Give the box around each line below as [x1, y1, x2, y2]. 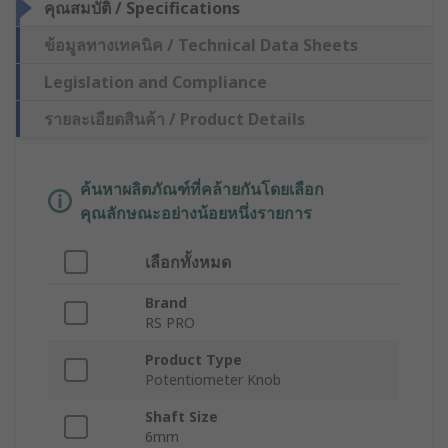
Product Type [145, 349, 242, 369]
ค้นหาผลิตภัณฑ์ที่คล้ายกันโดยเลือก [80, 177, 324, 200]
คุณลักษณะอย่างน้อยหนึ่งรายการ [80, 201, 312, 224]
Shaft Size [145, 406, 218, 426]
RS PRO [145, 312, 195, 332]
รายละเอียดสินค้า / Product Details [44, 107, 305, 130]
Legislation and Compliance [44, 70, 267, 93]
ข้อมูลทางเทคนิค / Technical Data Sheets [44, 33, 358, 56]
